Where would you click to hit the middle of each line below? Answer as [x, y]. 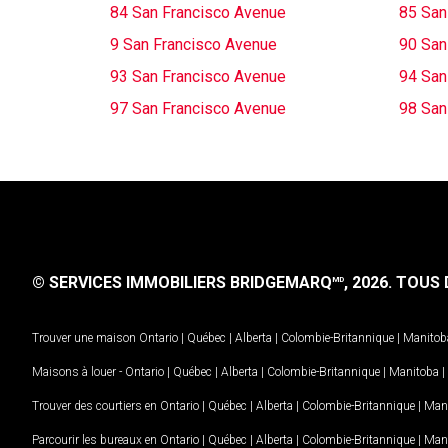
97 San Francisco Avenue [198, 108]
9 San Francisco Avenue [193, 44]
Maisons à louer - [78, 371]
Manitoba [414, 371]
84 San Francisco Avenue [198, 12]
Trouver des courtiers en [96, 405]
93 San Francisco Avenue [198, 76]
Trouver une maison [84, 337]
